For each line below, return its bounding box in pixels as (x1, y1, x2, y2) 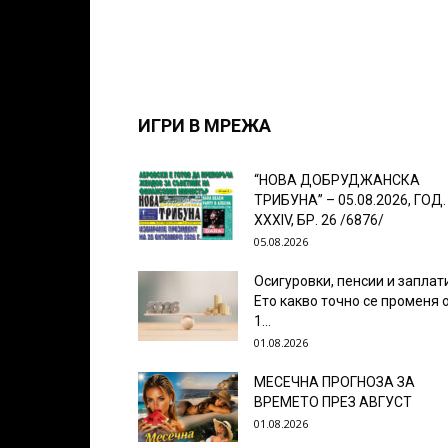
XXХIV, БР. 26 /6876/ (254, 212, 384, 228)
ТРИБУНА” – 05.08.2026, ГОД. (254, 192, 446, 208)
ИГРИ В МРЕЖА (138, 115, 271, 136)
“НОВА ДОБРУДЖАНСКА (254, 172, 420, 188)
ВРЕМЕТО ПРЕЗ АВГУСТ (254, 394, 412, 410)
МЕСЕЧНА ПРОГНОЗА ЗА (254, 374, 415, 390)
